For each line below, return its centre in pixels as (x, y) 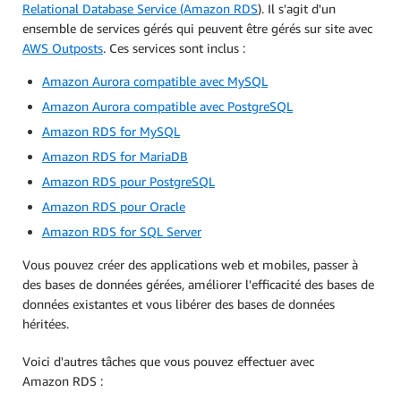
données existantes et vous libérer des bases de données (179, 304)
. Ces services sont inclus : (174, 48)
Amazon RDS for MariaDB (115, 157)
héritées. (46, 324)
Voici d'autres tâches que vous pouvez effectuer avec (168, 362)
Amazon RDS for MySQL (111, 132)
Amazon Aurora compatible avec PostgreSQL (167, 107)
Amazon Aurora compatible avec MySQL (155, 81)
